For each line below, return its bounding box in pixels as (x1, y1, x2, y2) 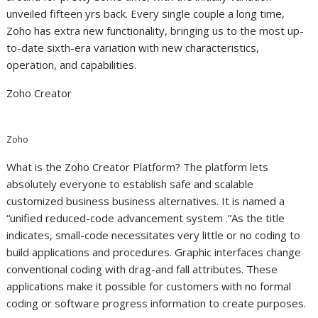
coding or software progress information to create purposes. (6, 296, 307, 311)
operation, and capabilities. (6, 57, 137, 72)
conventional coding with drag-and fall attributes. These (6, 262, 278, 277)
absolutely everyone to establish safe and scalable (6, 177, 254, 192)
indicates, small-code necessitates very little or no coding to (6, 228, 301, 243)
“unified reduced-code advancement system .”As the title (6, 211, 285, 226)
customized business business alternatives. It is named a (6, 194, 285, 209)
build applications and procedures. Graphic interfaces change (6, 245, 302, 260)
